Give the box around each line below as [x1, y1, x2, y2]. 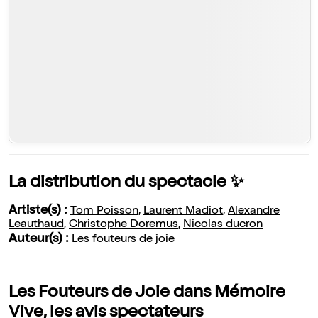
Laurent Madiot [143, 206, 223, 218]
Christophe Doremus [69, 219, 178, 231]
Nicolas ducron [183, 219, 263, 231]
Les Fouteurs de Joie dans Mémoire [9, 285, 285, 302]
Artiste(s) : [9, 204, 70, 218]
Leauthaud [9, 219, 64, 231]
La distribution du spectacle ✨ [9, 175, 244, 192]
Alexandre [228, 206, 280, 218]
